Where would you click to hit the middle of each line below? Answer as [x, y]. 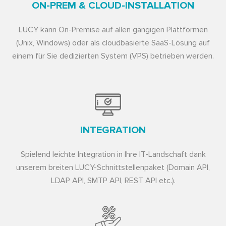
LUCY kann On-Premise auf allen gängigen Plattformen [113, 30]
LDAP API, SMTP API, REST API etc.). [113, 180]
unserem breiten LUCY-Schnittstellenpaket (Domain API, [113, 167]
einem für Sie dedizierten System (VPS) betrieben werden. [113, 56]
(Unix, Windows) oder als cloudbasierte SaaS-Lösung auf [113, 43]
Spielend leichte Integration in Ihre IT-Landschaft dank [113, 154]
